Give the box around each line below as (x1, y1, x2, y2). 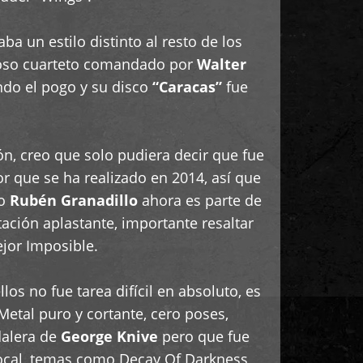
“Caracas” (152, 77, 222, 96)
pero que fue (158, 327, 250, 346)
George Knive (61, 327, 158, 346)
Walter (196, 54, 246, 74)
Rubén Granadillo (9, 190, 138, 210)
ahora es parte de (137, 190, 262, 210)
